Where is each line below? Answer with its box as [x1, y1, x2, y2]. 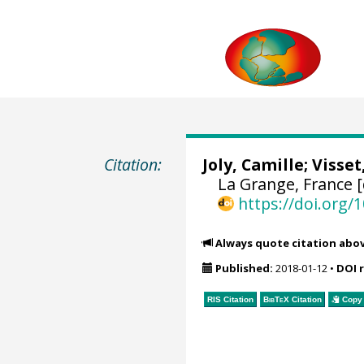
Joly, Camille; [201, 154, 312, 175]
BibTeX [262, 294, 289, 304]
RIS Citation [206, 294, 253, 304]
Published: [214, 261, 273, 276]
